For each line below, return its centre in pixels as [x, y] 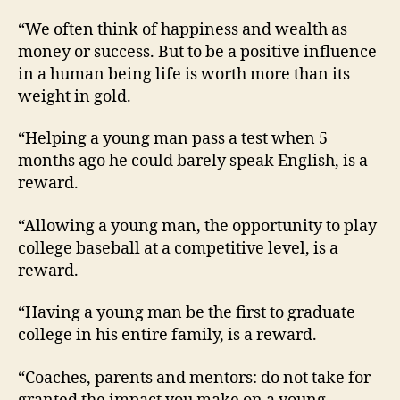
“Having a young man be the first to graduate [187, 313]
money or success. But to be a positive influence [197, 52]
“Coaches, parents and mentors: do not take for [194, 378]
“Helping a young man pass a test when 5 [173, 139]
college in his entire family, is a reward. [167, 336]
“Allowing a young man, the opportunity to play [197, 226]
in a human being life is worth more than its [184, 74]
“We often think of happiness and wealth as [183, 29]
